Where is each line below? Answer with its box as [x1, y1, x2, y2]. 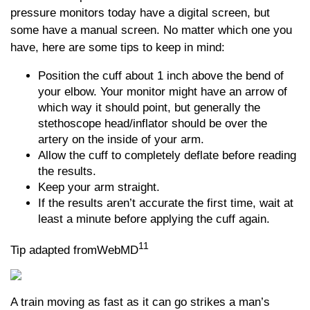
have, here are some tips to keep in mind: [10, 41, 225, 54]
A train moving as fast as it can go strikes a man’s [10, 295, 270, 309]
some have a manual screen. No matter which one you [10, 24, 292, 37]
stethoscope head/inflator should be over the [38, 117, 267, 130]
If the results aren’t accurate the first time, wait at [38, 197, 293, 210]
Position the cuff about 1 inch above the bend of [38, 69, 284, 82]
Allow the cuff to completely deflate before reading [38, 149, 296, 162]
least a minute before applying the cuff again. [38, 212, 270, 226]
